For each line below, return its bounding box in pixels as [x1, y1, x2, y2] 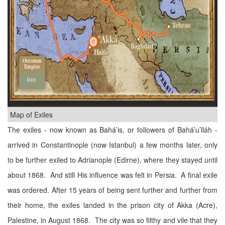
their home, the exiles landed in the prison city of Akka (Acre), [8, 200, 217, 210]
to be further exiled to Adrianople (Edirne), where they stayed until [8, 155, 217, 165]
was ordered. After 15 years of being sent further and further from [8, 185, 217, 195]
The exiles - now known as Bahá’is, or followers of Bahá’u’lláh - [8, 125, 217, 135]
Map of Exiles [10, 109, 53, 120]
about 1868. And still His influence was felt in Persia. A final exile [8, 170, 217, 180]
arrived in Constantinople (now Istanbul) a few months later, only [8, 140, 217, 150]
